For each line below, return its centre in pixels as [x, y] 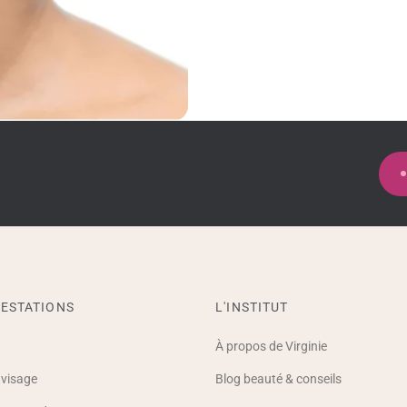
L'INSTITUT [252, 308]
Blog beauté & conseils [279, 379]
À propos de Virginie [272, 347]
